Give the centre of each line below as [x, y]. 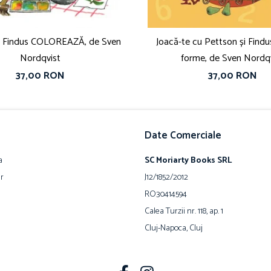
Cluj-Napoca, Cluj [174, 229]
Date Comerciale [183, 136]
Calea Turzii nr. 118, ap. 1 [184, 212]
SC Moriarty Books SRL [188, 161]
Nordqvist [40, 59]
